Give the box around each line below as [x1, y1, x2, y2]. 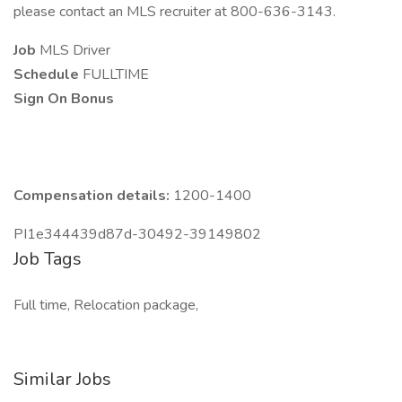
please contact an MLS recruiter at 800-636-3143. [13, 2, 336, 22]
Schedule [13, 65, 83, 84]
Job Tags [13, 247, 82, 271]
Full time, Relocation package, [13, 295, 198, 315]
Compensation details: [13, 186, 173, 205]
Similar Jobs [13, 367, 111, 391]
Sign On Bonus [13, 89, 114, 109]
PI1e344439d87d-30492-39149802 [13, 224, 261, 244]
